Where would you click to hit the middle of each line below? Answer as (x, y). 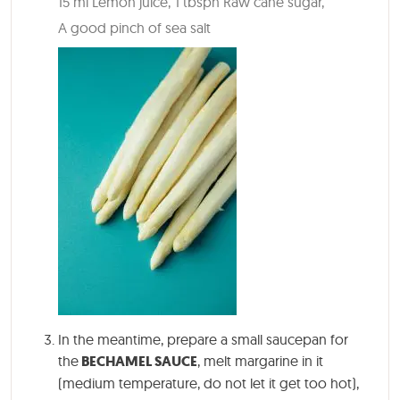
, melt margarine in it (260, 361)
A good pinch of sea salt (134, 28)
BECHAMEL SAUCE (138, 362)
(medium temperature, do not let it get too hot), (208, 383)
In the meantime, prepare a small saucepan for (203, 340)
